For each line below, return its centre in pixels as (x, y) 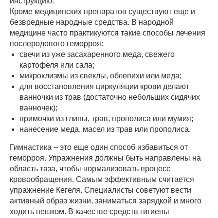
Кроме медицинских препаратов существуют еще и (102, 12)
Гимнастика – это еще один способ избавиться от (99, 147)
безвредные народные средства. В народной (92, 22)
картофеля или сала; (57, 65)
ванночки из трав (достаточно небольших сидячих (110, 97)
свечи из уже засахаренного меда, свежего (97, 54)
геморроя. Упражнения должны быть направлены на (105, 158)
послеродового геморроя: (56, 44)
